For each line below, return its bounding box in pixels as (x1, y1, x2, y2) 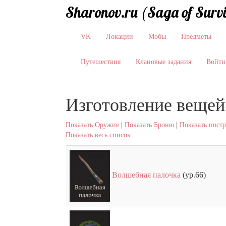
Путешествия (81, 58, 121, 66)
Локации (106, 33, 133, 40)
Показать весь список (66, 131, 131, 139)
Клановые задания (136, 58, 191, 66)
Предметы (181, 33, 211, 40)
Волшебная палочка (112, 170, 181, 179)
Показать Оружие (66, 121, 119, 129)
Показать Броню (125, 121, 174, 129)
